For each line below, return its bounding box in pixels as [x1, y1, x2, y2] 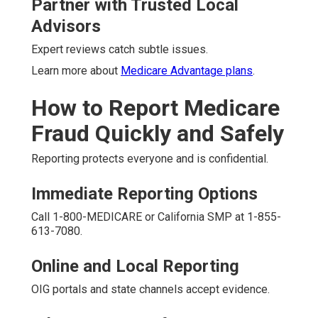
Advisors [31, 16, 101, 36]
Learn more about [31, 63, 121, 77]
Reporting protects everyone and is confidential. [31, 151, 268, 165]
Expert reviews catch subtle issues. [31, 42, 208, 56]
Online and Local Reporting [31, 256, 239, 276]
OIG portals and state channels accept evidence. [31, 282, 270, 296]
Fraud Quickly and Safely [31, 119, 284, 147]
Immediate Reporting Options [31, 183, 258, 204]
